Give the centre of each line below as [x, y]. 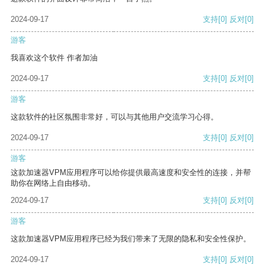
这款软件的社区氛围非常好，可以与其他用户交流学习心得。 [114, 117]
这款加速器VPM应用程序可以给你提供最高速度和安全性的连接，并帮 [131, 173]
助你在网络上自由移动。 [53, 183]
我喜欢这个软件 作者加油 [54, 58]
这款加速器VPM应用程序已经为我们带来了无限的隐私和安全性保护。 [131, 239]
